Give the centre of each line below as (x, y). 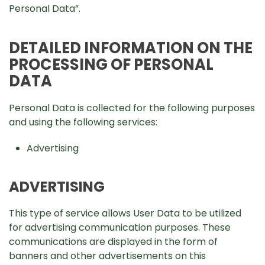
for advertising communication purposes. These (120, 227)
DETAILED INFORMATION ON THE (131, 48)
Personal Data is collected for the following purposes (132, 108)
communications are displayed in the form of (113, 242)
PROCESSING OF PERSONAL (111, 64)
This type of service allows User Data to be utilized (125, 213)
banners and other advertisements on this (107, 256)
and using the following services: (83, 122)
